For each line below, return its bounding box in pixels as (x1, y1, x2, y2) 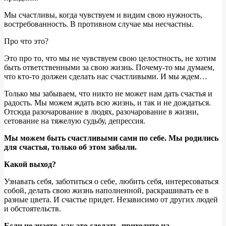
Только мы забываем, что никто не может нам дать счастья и (4, 89, 212, 98)
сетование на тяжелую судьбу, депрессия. (4, 116, 145, 125)
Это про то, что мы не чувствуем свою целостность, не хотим (4, 53, 216, 63)
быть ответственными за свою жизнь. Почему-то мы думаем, (4, 63, 214, 72)
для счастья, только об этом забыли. (4, 142, 137, 151)
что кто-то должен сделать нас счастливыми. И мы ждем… (4, 72, 207, 81)
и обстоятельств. (4, 204, 61, 213)
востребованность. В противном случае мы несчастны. (4, 19, 194, 28)
